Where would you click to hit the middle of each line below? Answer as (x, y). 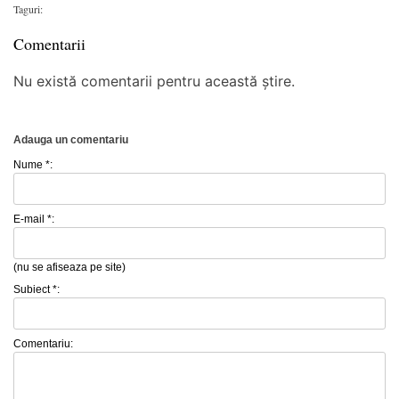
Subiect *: (37, 289)
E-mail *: (34, 219)
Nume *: (33, 164)
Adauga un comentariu (71, 139)
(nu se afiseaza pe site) (69, 267)
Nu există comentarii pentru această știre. (154, 81)
